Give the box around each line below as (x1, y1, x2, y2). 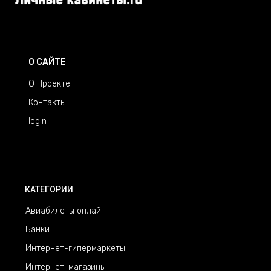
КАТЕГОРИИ (25, 184, 73, 194)
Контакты (28, 97, 66, 108)
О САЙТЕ (28, 57, 66, 67)
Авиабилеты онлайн (25, 206, 106, 216)
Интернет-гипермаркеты (25, 243, 125, 253)
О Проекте (28, 79, 70, 89)
